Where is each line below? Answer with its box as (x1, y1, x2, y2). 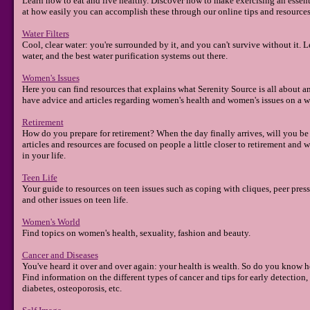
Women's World (21, 217, 80, 228)
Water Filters (21, 28, 69, 39)
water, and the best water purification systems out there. (21, 51, 228, 62)
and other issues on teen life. (21, 194, 128, 206)
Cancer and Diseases (21, 250, 98, 261)
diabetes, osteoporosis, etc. (21, 283, 122, 294)
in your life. (21, 150, 66, 161)
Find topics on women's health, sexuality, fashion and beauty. (21, 228, 250, 239)
